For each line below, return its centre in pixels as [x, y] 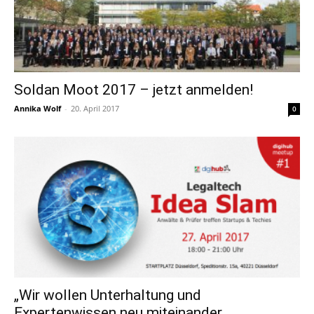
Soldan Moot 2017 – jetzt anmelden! [134, 89]
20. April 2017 [95, 108]
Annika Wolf [37, 108]
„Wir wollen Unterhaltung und [108, 295]
